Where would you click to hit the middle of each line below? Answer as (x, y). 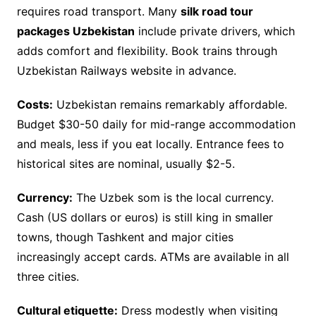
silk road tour (217, 12)
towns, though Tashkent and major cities (125, 237)
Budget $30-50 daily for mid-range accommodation (156, 124)
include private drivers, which (214, 31)
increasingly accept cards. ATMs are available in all (153, 257)
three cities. (48, 277)
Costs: (35, 105)
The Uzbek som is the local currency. (173, 198)
